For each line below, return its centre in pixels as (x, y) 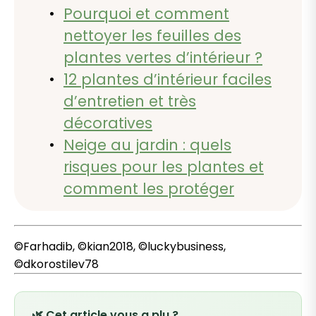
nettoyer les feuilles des (152, 36)
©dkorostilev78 (56, 265)
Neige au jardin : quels (147, 145)
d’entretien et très (130, 102)
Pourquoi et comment (146, 14)
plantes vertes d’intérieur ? (163, 58)
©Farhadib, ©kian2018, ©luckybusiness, (120, 247)
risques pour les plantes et (164, 167)
